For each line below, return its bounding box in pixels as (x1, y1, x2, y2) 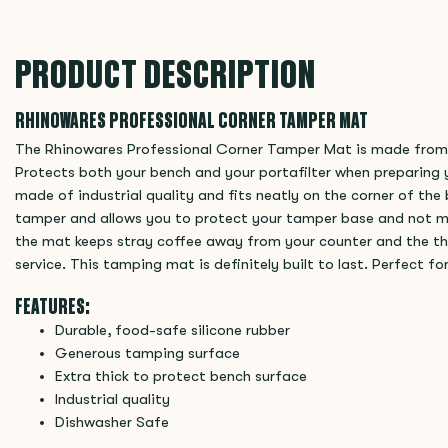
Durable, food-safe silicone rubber (55, 322, 290, 339)
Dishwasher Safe (55, 414, 169, 431)
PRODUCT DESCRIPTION (15, 47, 316, 100)
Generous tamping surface (55, 345, 240, 362)
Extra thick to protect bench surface (55, 368, 307, 385)
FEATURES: (15, 292, 90, 320)
